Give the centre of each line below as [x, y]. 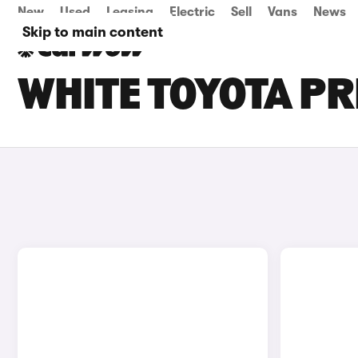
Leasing [130, 12]
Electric [192, 12]
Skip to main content [93, 32]
